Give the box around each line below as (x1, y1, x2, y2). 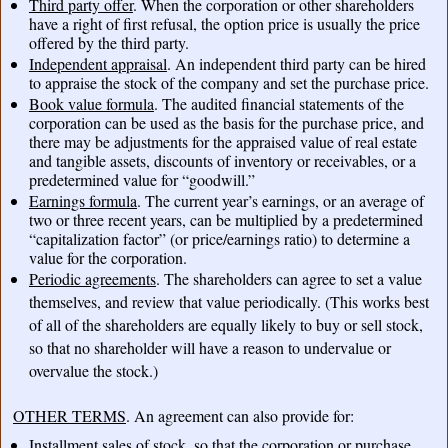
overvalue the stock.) (28, 360, 158, 382)
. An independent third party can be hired (166, 53, 426, 75)
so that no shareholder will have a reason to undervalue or (28, 337, 391, 359)
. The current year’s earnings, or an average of (136, 190, 424, 212)
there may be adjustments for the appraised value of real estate (28, 131, 417, 153)
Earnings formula (28, 190, 137, 212)
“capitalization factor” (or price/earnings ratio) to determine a (28, 228, 410, 250)
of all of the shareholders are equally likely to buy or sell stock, (28, 314, 423, 336)
